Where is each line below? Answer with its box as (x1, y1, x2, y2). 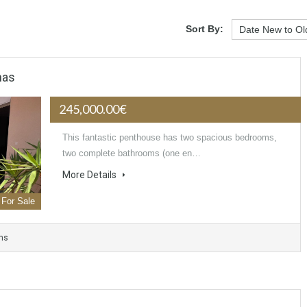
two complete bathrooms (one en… (62, 148, 201, 159)
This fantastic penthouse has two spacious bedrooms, (62, 132, 278, 143)
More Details (62, 169, 119, 181)
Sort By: (186, 23, 223, 34)
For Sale (1, 196, 36, 207)
